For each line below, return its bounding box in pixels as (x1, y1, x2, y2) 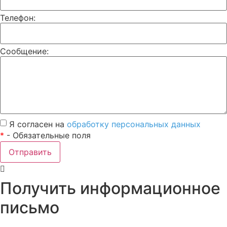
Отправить (9, 146, 52, 157)
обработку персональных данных (67, 119, 201, 129)
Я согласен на (9, 119, 67, 129)
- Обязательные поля (4, 130, 91, 140)
